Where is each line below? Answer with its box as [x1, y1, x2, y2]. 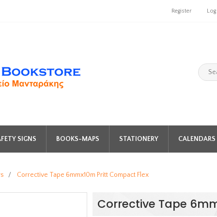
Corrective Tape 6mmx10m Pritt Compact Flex [17, 171, 149, 179]
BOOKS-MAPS [56, 135, 99, 143]
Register [171, 8, 191, 14]
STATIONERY [119, 135, 158, 143]
